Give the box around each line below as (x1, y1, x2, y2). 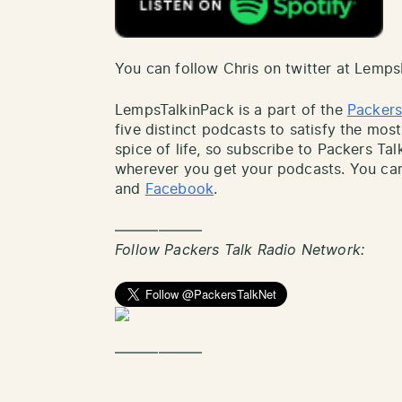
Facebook (144, 182, 214, 197)
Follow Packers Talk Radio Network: (115, 243, 365, 258)
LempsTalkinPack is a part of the (115, 103, 347, 118)
